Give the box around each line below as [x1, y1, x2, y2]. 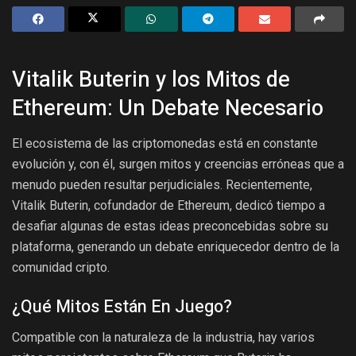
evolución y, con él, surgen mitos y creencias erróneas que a [12, 156, 344, 172]
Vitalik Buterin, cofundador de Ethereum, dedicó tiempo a [12, 197, 325, 213]
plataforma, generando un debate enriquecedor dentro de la [12, 238, 339, 254]
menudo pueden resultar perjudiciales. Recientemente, [12, 176, 312, 192]
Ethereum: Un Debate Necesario [12, 92, 323, 125]
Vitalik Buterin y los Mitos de [12, 64, 290, 96]
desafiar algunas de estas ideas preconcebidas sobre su [12, 218, 328, 234]
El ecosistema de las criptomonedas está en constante [12, 135, 318, 151]
